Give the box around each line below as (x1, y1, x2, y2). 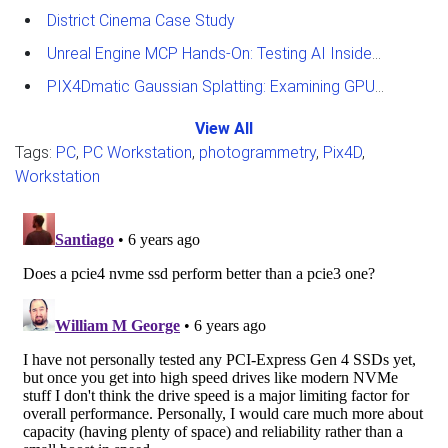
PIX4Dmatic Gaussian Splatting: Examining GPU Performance (47, 76, 375, 96)
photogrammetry (199, 142, 316, 162)
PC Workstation (83, 142, 192, 162)
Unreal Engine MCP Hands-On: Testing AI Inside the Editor (47, 43, 372, 63)
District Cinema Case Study (47, 10, 235, 30)
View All (195, 118, 253, 138)
